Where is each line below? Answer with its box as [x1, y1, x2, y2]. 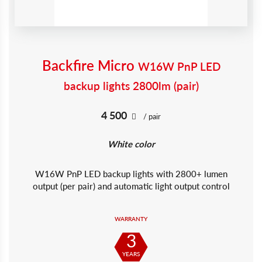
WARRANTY [115, 215, 147, 222]
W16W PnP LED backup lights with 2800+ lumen [35, 168, 227, 179]
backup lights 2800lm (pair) [63, 79, 199, 92]
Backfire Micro [42, 57, 138, 74]
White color [107, 139, 155, 149]
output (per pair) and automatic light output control [32, 181, 230, 191]
